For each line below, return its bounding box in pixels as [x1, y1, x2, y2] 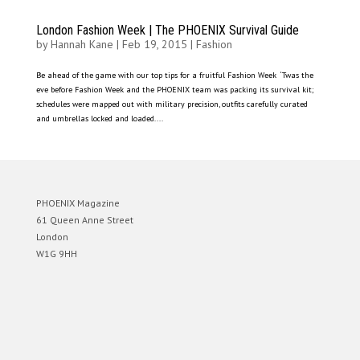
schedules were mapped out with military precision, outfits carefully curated [35, 99, 308, 110]
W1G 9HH [35, 247, 77, 260]
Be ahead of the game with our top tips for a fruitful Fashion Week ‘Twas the [35, 70, 313, 81]
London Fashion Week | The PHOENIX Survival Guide [35, 22, 299, 39]
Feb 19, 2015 [121, 37, 187, 52]
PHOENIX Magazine [35, 197, 120, 210]
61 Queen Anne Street [35, 214, 133, 227]
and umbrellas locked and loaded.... [35, 113, 163, 125]
